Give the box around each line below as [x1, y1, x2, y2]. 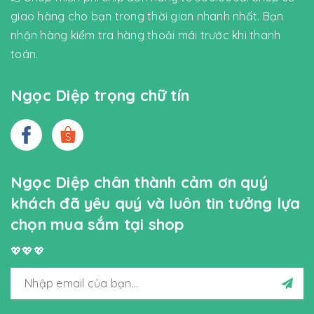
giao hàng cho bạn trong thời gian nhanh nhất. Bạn [11, 9, 284, 24]
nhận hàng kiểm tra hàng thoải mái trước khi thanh [11, 28, 281, 43]
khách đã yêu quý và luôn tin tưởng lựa [11, 193, 301, 214]
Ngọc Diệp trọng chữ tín [11, 86, 190, 106]
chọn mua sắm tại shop [11, 214, 185, 235]
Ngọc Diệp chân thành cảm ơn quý [11, 172, 268, 193]
